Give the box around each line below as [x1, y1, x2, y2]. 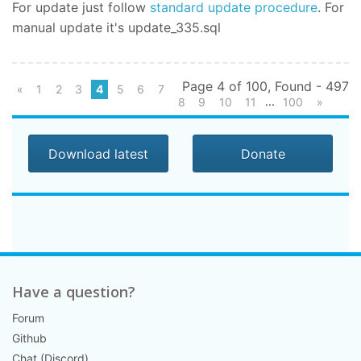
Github [12, 330, 47, 345]
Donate [240, 145, 285, 162]
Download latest [48, 145, 148, 162]
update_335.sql [128, 19, 221, 35]
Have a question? [12, 281, 135, 301]
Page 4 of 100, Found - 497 [182, 77, 349, 94]
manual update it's [12, 19, 128, 35]
